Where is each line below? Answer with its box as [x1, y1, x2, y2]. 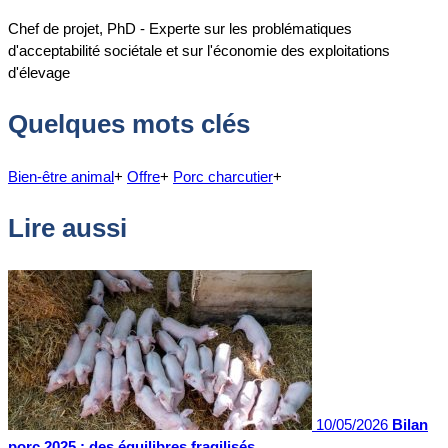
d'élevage [8, 63, 70, 81]
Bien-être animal [8, 167, 114, 185]
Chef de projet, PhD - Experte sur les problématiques [8, 19, 352, 37]
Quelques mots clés [8, 109, 250, 140]
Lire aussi [8, 213, 127, 244]
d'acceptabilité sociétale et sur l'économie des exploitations [8, 41, 390, 59]
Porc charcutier [173, 167, 273, 185]
